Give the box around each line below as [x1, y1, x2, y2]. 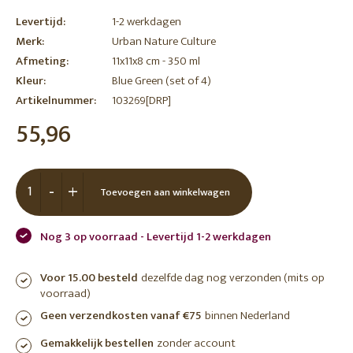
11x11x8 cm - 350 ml [112, 51, 200, 71]
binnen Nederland [205, 306, 290, 325]
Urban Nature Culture [112, 32, 216, 51]
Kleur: [16, 71, 46, 91]
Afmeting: [16, 51, 69, 71]
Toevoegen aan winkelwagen [99, 184, 230, 201]
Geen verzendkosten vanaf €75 [40, 306, 202, 325]
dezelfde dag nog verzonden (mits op [141, 268, 325, 288]
